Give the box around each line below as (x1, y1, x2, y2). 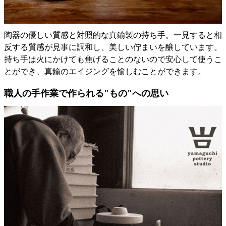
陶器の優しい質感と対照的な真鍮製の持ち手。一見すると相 (4, 31, 222, 40)
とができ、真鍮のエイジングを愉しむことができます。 (4, 67, 206, 76)
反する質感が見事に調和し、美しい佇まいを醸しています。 (4, 43, 222, 52)
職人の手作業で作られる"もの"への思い (4, 88, 168, 99)
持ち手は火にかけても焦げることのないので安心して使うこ (4, 55, 222, 64)
